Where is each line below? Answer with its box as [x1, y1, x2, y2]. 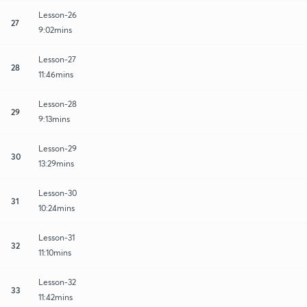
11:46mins [38, 69, 73, 79]
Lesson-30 [38, 187, 77, 198]
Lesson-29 [38, 143, 77, 153]
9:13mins [38, 113, 70, 124]
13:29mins [38, 158, 74, 169]
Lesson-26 [38, 9, 77, 20]
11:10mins [38, 247, 71, 258]
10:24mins [38, 202, 75, 213]
